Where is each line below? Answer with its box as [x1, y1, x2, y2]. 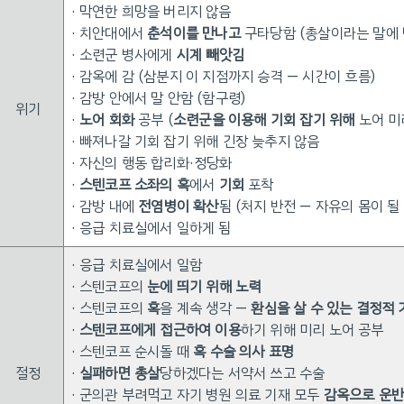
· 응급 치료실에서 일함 [70, 254, 203, 276]
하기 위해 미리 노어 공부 [240, 319, 384, 341]
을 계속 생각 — [160, 298, 252, 319]
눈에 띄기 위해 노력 [147, 276, 262, 298]
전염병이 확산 [138, 196, 219, 217]
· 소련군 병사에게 [70, 44, 177, 66]
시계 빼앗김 [176, 44, 244, 66]
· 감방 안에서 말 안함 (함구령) [70, 87, 246, 109]
